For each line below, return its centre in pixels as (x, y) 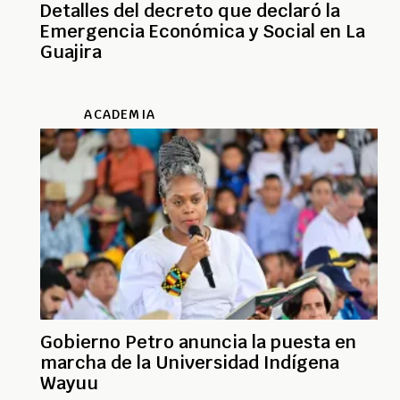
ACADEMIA (120, 114)
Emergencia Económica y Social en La (203, 31)
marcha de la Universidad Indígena (190, 362)
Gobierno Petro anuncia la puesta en (198, 342)
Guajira (71, 51)
